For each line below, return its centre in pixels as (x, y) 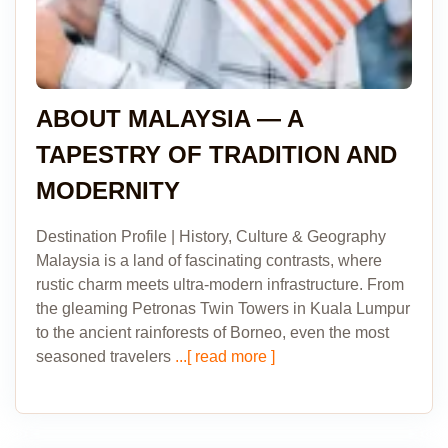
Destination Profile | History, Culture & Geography (211, 236)
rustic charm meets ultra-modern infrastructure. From (220, 284)
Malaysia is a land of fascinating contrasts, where (209, 260)
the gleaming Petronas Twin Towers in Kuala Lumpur (223, 308)
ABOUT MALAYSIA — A (169, 118)
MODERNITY (108, 190)
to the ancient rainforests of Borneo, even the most (212, 332)
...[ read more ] (223, 356)
